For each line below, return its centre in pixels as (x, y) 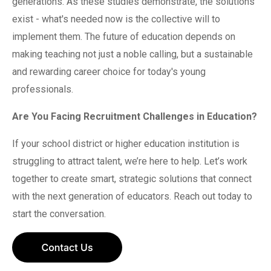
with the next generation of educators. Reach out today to (132, 196)
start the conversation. (59, 214)
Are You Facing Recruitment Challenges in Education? (135, 116)
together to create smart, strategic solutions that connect (132, 179)
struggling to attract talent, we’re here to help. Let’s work (130, 161)
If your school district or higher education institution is (126, 144)
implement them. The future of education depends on (124, 37)
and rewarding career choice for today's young (109, 72)
